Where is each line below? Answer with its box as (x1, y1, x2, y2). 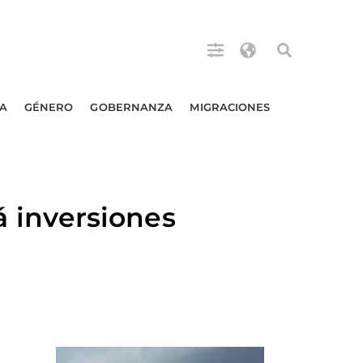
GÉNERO (23, 100, 74, 113)
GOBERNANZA (90, 100, 173, 113)
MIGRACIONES (190, 100, 271, 113)
